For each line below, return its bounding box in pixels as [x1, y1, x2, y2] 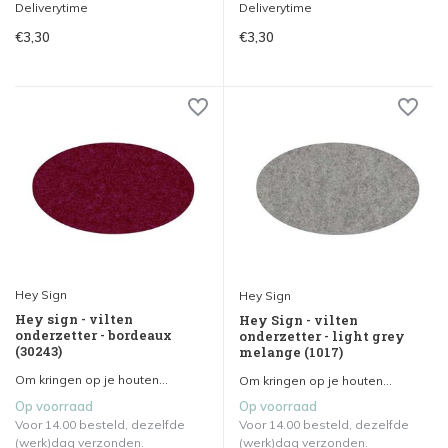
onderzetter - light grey [239, 326, 405, 345]
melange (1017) [239, 342, 343, 361]
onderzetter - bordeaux [15, 325, 172, 344]
